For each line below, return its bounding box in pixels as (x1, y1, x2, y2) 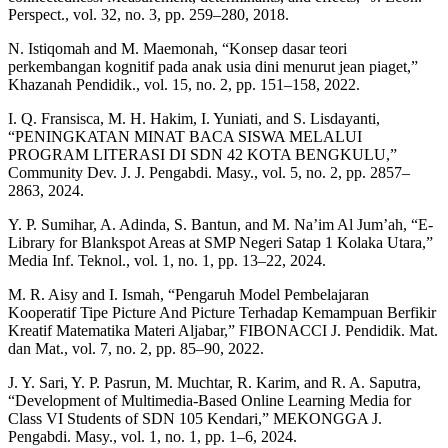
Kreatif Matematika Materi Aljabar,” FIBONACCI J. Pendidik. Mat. (8, 322, 438, 340)
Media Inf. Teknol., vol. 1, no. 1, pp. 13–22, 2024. (8, 252, 326, 270)
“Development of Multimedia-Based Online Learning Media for (8, 392, 411, 410)
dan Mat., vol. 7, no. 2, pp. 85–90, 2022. (8, 340, 264, 358)
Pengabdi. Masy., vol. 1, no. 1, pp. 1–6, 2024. (8, 428, 297, 446)
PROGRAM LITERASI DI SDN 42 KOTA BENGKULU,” (8, 146, 397, 164)
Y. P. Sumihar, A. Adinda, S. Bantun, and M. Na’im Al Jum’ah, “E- (8, 216, 433, 234)
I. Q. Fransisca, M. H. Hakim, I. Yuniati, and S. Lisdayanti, (8, 110, 380, 128)
